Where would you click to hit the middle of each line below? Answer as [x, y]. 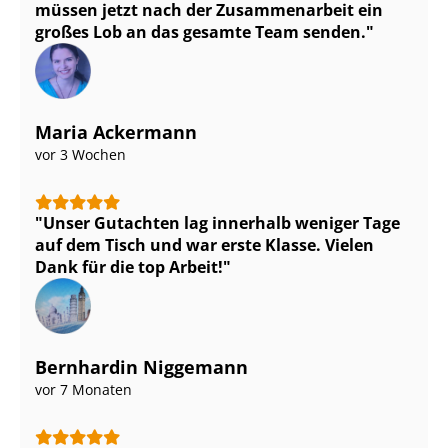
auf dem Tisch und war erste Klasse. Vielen [204, 245]
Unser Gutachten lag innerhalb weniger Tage [221, 223]
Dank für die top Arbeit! [129, 267]
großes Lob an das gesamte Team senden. [200, 32]
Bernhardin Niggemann [141, 367]
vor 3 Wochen [80, 155]
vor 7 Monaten [83, 390]
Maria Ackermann [116, 132]
